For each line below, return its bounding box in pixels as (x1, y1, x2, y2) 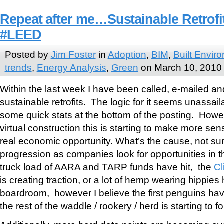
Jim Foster (50, 48, 96, 60)
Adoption (107, 48, 146, 60)
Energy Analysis (36, 61, 106, 73)
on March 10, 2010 (138, 61, 222, 73)
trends (4, 61, 32, 73)
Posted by (4, 48, 51, 60)
